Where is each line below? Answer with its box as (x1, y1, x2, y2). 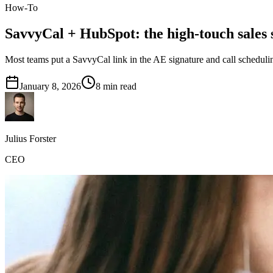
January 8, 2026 (19, 80, 81, 91)
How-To (5, 2, 38, 13)
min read (101, 80, 136, 91)
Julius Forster (5, 133, 56, 144)
